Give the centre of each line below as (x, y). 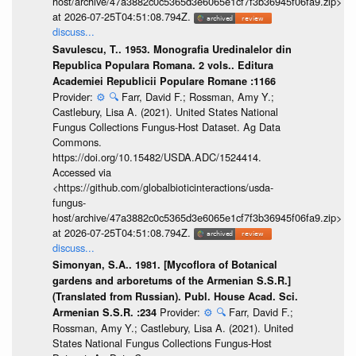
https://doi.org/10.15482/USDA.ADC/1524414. (157, 157)
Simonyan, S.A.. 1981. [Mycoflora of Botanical (164, 265)
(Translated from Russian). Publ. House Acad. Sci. (175, 297)
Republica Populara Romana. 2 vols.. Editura (163, 65)
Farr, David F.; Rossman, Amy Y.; (197, 96)
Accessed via (81, 172)
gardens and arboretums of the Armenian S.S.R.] (171, 281)
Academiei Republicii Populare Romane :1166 (164, 81)
